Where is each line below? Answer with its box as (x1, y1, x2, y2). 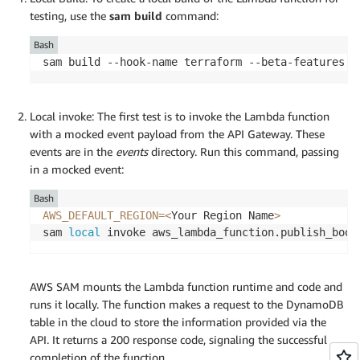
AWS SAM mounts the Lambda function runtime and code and (30, 280, 342, 294)
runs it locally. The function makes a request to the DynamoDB (30, 297, 344, 312)
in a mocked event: (30, 162, 124, 177)
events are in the (30, 145, 116, 159)
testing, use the (30, 9, 109, 23)
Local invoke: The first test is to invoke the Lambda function (30, 109, 329, 124)
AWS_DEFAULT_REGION (43, 209, 158, 223)
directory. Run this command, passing (148, 145, 339, 159)
